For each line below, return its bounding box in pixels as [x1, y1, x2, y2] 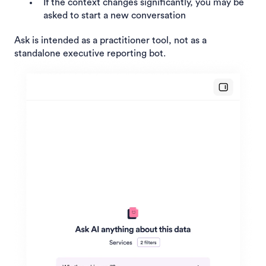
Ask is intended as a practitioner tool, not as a [14, 36, 207, 46]
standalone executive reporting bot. [14, 49, 166, 59]
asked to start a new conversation [43, 11, 186, 21]
